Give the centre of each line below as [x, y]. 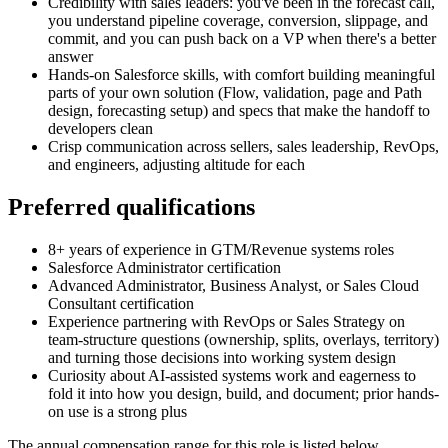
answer [70, 57]
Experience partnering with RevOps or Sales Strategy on [226, 322]
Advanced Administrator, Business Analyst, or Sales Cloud [233, 286]
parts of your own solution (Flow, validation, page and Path [235, 93]
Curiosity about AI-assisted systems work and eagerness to [232, 376]
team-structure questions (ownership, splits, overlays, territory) [243, 340]
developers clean [100, 129]
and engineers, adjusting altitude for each [176, 165]
